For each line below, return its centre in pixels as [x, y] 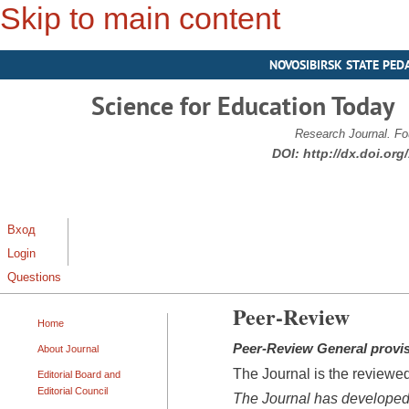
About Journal [68, 349]
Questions [34, 278]
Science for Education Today [243, 105]
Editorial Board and [79, 374]
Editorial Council [73, 391]
